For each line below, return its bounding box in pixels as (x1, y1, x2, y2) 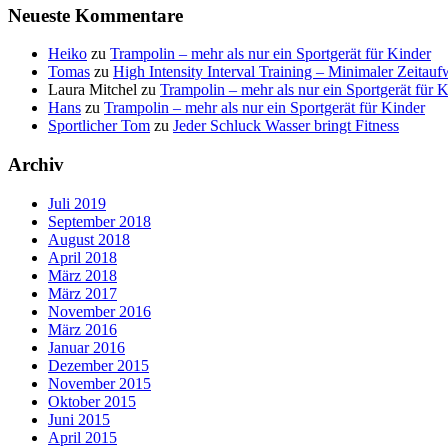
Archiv (8, 154, 64, 176)
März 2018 (48, 266, 117, 284)
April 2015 (48, 428, 117, 446)
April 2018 (48, 248, 117, 266)
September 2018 (48, 212, 151, 230)
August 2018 (48, 230, 130, 248)
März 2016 (48, 320, 117, 338)
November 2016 (48, 302, 151, 320)
